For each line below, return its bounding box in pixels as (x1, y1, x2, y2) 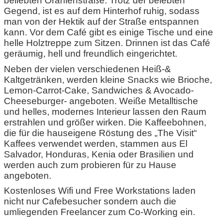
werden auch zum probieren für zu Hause (4, 159, 176, 170)
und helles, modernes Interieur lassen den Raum (4, 106, 206, 117)
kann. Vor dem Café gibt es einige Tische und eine (4, 27, 213, 38)
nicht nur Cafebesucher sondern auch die (4, 196, 176, 207)
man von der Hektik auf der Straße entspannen (4, 16, 199, 27)
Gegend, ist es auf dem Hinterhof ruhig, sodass (4, 6, 200, 16)
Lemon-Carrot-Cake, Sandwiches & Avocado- (4, 85, 194, 95)
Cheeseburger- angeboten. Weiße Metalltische (4, 95, 198, 106)
